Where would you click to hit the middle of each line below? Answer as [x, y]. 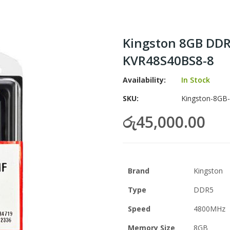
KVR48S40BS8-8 [168, 60]
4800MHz [209, 209]
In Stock [196, 80]
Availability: [144, 80]
